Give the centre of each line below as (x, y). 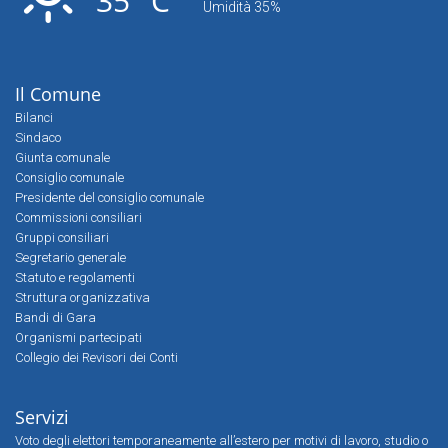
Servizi (42, 417)
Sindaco (38, 137)
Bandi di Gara (55, 317)
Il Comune (58, 94)
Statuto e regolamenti (75, 277)
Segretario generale (70, 257)
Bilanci (34, 117)
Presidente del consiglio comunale (109, 197)
